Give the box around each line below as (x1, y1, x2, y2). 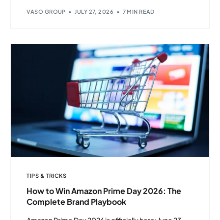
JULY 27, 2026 (75, 8, 114, 15)
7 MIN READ (122, 8, 155, 15)
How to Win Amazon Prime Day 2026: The (27, 186, 182, 196)
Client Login (90, 181, 130, 190)
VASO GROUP (27, 8, 66, 15)
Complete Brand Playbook (27, 196, 127, 207)
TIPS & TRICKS (27, 172, 67, 179)
